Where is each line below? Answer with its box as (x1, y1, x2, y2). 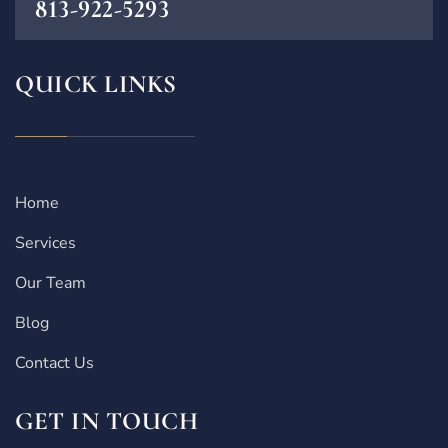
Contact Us (15, 352, 94, 375)
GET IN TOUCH (15, 406, 198, 437)
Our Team (15, 272, 86, 295)
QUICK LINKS (15, 69, 177, 100)
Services (15, 232, 76, 255)
